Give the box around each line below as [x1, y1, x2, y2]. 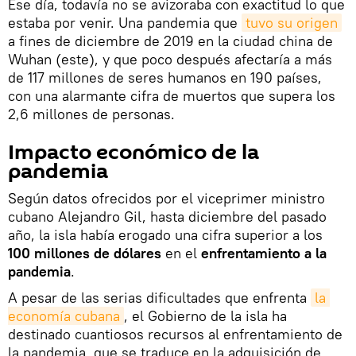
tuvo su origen [246, 13, 338, 32]
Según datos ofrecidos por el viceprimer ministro [8, 188, 325, 207]
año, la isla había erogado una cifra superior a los [8, 225, 323, 244]
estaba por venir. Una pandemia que [8, 13, 242, 32]
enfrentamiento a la [201, 243, 327, 262]
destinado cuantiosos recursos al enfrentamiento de [8, 324, 342, 343]
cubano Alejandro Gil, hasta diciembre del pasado [8, 207, 327, 226]
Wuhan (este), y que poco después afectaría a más [8, 49, 332, 68]
